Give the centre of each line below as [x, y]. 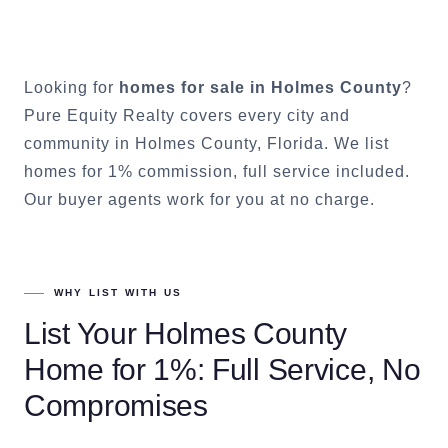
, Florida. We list [323, 143]
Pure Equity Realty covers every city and [187, 115]
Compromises [116, 405]
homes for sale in [195, 87]
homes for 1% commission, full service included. [217, 171]
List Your [84, 333]
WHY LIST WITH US [118, 292]
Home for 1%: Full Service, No [222, 369]
